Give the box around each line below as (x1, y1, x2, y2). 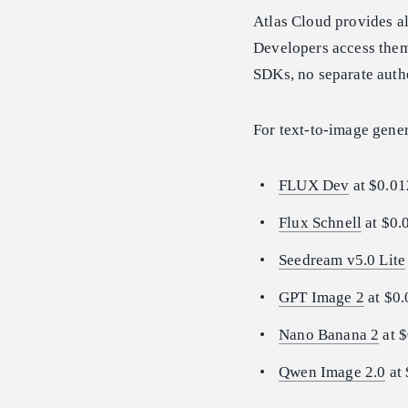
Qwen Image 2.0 (279, 363, 386, 382)
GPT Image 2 (279, 289, 364, 307)
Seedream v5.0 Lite (279, 251, 406, 270)
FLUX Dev (279, 177, 350, 195)
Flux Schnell (279, 214, 362, 232)
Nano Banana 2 (279, 326, 380, 344)
